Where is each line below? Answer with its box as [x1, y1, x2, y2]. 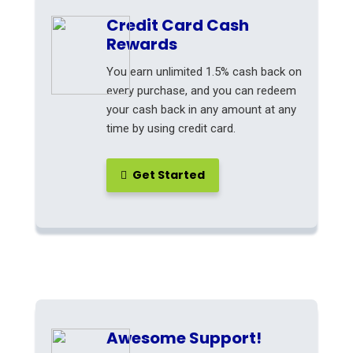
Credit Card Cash [106, 14, 249, 36]
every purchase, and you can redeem [106, 84, 296, 98]
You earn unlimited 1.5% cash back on [106, 65, 302, 79]
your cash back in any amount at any [106, 102, 296, 117]
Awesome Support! [106, 327, 262, 349]
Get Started [130, 167, 205, 183]
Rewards [106, 33, 177, 55]
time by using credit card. [106, 121, 236, 136]
